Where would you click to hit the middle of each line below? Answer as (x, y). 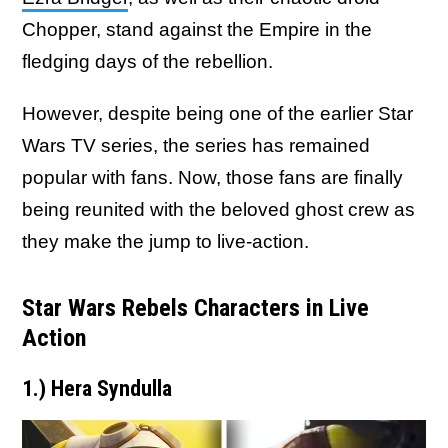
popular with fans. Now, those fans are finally (212, 177)
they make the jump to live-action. (165, 241)
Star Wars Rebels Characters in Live (195, 308)
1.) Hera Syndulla (97, 388)
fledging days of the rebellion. (147, 61)
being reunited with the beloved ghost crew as (218, 209)
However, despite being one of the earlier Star (217, 113)
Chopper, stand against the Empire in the (197, 29)
